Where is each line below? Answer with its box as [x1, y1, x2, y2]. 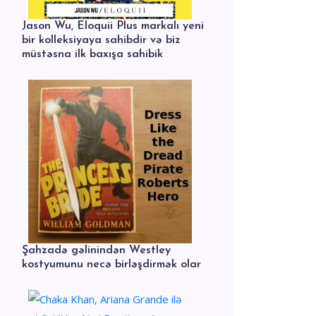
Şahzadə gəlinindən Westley [22, 245, 171, 256]
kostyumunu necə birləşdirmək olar [22, 259, 201, 270]
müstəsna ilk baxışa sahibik [22, 49, 163, 60]
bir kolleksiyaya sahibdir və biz [22, 35, 181, 46]
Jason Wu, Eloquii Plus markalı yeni [22, 20, 204, 32]
